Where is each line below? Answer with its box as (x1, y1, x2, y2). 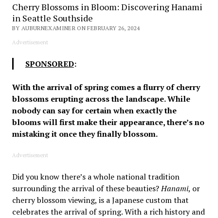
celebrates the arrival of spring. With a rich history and (12, 206, 205, 217)
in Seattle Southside (12, 12, 93, 24)
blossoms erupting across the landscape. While (12, 93, 190, 104)
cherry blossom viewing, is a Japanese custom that (12, 194, 189, 205)
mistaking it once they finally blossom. (12, 128, 158, 139)
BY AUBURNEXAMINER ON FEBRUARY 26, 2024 (12, 24, 140, 32)
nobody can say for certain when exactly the (12, 105, 177, 116)
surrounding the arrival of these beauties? (12, 182, 161, 194)
